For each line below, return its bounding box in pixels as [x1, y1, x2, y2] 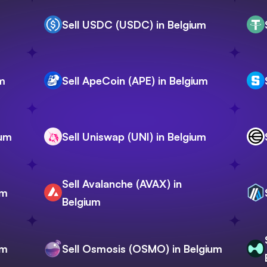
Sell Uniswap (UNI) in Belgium [62, 130, 206, 144]
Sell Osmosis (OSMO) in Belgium [62, 242, 222, 256]
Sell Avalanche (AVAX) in [62, 177, 182, 191]
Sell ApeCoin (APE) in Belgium [62, 74, 208, 88]
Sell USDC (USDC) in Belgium [62, 18, 206, 32]
